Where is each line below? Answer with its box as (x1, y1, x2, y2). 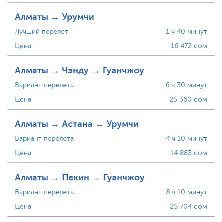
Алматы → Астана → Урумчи (15, 119, 139, 129)
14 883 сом (170, 149, 207, 157)
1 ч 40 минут (166, 28, 207, 35)
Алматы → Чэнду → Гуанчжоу (15, 65, 144, 75)
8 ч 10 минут (166, 188, 207, 196)
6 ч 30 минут (165, 81, 207, 89)
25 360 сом (169, 96, 207, 103)
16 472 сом (170, 42, 207, 50)
